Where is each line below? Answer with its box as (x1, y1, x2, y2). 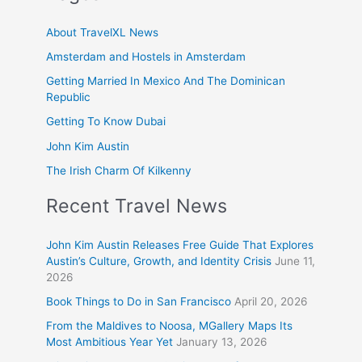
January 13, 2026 (176, 335, 268, 349)
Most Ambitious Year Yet (46, 335, 174, 349)
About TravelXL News (46, 25, 159, 39)
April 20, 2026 (234, 294, 309, 308)
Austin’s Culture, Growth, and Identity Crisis (46, 254, 272, 267)
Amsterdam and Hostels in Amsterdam (46, 49, 246, 63)
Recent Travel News (46, 194, 228, 218)
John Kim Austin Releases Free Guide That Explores (46, 238, 314, 251)
